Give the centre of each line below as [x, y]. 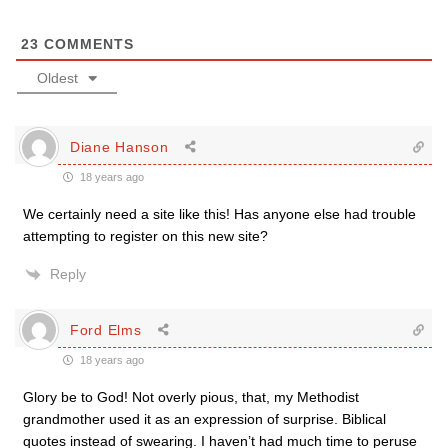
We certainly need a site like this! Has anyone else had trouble [219, 214]
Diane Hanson [119, 146]
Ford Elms [106, 329]
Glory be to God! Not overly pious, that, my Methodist [191, 397]
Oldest [57, 78]
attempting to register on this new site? [145, 236]
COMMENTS [86, 44]
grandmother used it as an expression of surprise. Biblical [204, 419]
